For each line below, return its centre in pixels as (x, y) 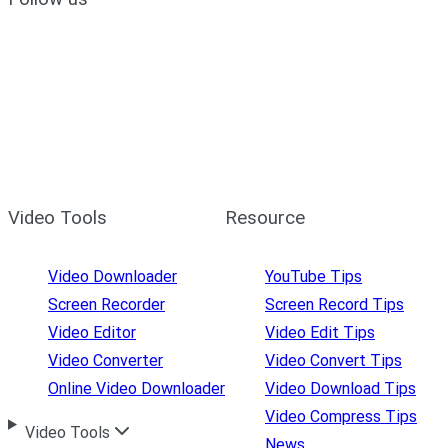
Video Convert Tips (333, 361)
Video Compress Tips (341, 417)
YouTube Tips (313, 277)
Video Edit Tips (320, 333)
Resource (265, 217)
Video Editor (92, 333)
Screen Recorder (106, 305)
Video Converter (105, 361)
